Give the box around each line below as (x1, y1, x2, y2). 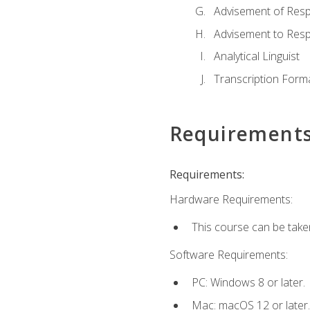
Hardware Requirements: (169, 191, 293, 207)
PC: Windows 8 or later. (191, 275, 305, 291)
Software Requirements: (169, 247, 288, 263)
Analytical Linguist (213, 48, 300, 64)
